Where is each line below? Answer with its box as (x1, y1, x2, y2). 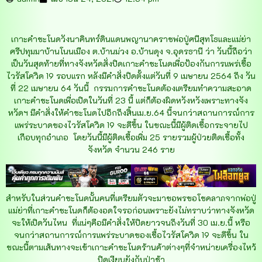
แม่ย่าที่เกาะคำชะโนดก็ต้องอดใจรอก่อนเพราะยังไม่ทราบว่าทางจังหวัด (8, 204, 254, 216)
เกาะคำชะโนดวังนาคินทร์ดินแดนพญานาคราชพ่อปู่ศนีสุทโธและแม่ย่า (11, 33, 251, 45)
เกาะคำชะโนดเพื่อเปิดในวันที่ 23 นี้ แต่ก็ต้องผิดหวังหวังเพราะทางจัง (14, 95, 248, 106)
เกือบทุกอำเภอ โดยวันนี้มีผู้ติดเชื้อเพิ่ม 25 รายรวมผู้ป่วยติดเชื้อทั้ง (18, 132, 244, 143)
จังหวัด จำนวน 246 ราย (87, 144, 175, 156)
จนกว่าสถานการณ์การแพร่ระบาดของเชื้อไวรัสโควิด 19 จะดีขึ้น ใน (13, 229, 249, 240)
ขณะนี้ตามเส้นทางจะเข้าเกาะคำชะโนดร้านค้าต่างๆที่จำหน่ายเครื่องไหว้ (6, 241, 256, 253)
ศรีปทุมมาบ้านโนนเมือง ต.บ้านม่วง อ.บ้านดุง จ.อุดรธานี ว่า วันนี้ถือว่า (10, 46, 252, 57)
